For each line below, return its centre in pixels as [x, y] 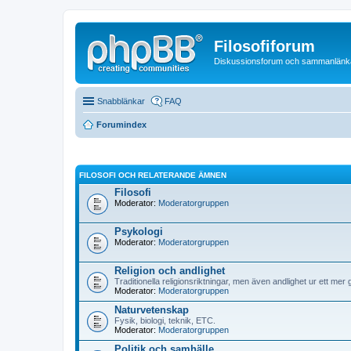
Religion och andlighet [170, 271]
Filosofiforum [264, 46]
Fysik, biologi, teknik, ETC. [165, 320]
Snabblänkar [121, 101]
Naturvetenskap [152, 310]
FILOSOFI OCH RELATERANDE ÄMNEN [153, 175]
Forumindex [121, 124]
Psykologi [139, 232]
